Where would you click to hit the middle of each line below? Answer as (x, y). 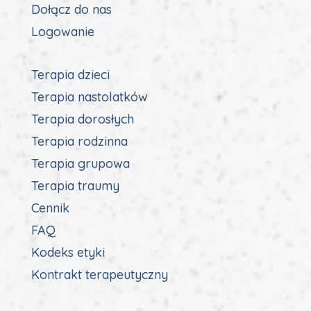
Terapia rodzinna (79, 141)
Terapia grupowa (80, 163)
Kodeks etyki (68, 252)
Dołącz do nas (71, 9)
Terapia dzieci (70, 75)
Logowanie (62, 32)
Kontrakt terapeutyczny (99, 275)
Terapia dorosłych (82, 119)
